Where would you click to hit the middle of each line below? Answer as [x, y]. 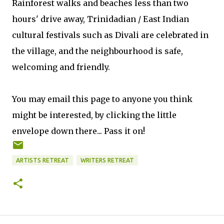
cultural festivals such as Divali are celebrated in [110, 35]
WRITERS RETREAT [107, 160]
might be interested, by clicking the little [94, 115]
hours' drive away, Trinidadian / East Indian [100, 19]
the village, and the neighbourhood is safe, [97, 51]
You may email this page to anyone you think [102, 99]
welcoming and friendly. [61, 67]
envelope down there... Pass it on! [78, 131]
